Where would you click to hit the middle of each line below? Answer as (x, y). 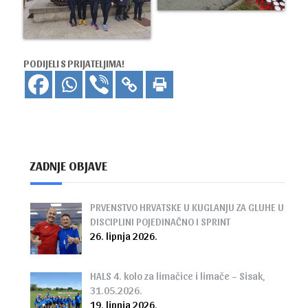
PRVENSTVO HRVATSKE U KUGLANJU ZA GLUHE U (187, 207)
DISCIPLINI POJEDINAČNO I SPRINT (160, 221)
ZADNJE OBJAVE (69, 165)
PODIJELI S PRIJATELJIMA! (74, 63)
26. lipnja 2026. (123, 235)
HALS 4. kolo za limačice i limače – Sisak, (177, 276)
